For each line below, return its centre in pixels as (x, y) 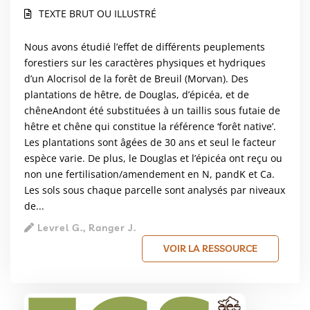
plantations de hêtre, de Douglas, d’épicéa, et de (137, 95)
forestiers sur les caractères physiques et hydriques (145, 63)
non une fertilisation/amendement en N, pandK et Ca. (149, 174)
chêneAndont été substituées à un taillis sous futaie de (152, 111)
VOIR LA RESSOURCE (210, 249)
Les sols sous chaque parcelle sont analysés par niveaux (155, 190)
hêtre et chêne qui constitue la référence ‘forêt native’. (150, 127)
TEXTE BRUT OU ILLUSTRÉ (98, 14)
